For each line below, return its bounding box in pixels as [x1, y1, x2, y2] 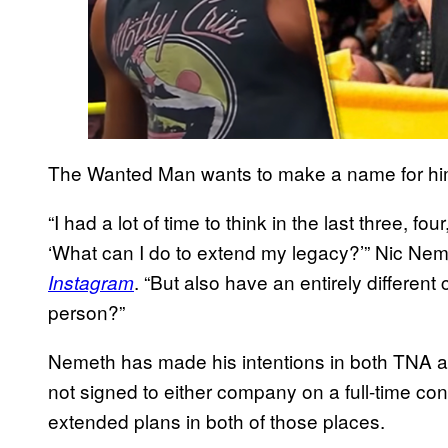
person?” [48, 297, 125, 325]
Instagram [48, 268, 134, 295]
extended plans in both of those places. [48, 406, 385, 434]
